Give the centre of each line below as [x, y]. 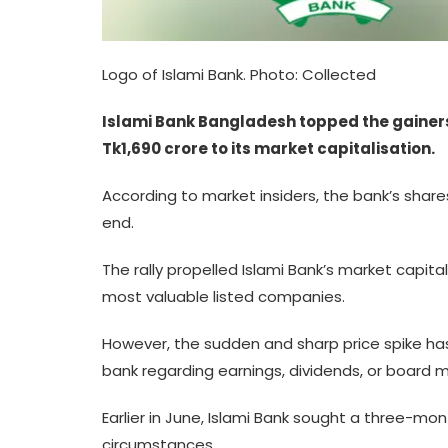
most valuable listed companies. [223, 296]
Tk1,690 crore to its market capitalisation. [268, 148]
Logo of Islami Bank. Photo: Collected [239, 74]
